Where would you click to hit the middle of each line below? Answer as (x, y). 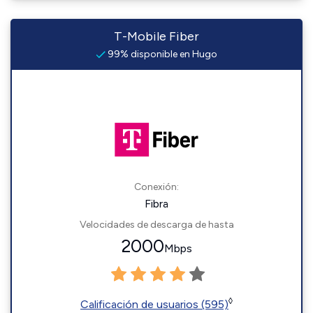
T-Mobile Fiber (156, 36)
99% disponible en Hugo (161, 54)
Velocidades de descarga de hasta (156, 225)
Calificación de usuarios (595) (154, 304)
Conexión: (156, 187)
